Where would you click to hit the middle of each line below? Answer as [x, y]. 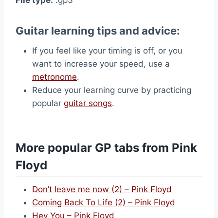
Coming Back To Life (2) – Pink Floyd [104, 202]
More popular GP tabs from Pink [106, 147]
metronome [54, 77]
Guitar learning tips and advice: [98, 30]
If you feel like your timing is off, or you [107, 50]
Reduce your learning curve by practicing [112, 90]
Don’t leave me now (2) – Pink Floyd [102, 189]
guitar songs [88, 103]
